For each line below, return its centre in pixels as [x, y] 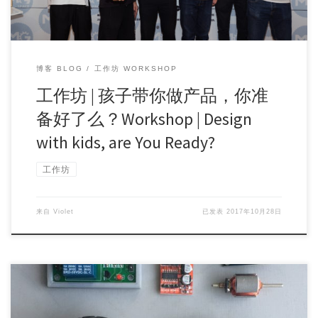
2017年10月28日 [254, 211]
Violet [63, 211]
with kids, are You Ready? [125, 142]
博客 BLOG [59, 68]
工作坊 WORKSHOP [136, 68]
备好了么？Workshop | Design [144, 119]
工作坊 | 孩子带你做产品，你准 [152, 95]
